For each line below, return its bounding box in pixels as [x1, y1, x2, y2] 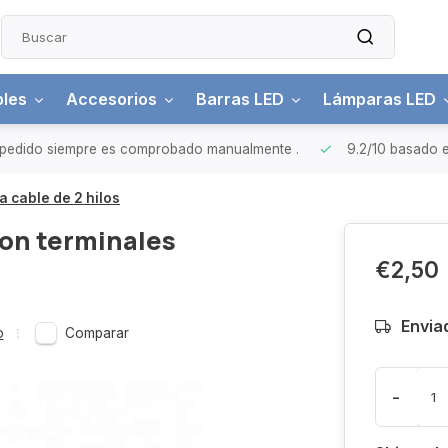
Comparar [65, 325, 129, 341]
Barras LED [196, 89, 284, 109]
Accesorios [66, 89, 157, 109]
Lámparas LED [323, 89, 436, 109]
